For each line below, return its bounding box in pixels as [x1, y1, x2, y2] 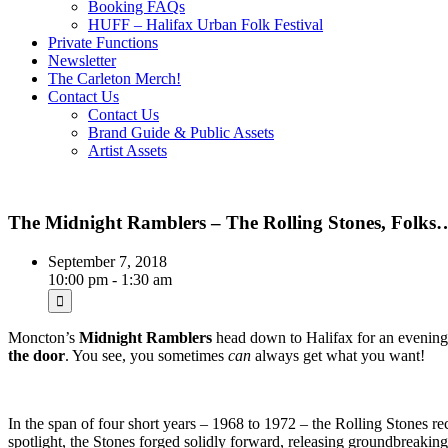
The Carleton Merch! [48, 69, 181, 87]
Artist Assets [88, 141, 167, 159]
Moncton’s [8, 329, 79, 347]
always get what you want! [251, 347, 425, 365]
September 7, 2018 [48, 253, 167, 271]
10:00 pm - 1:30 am [48, 271, 172, 289]
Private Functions [48, 33, 158, 51]
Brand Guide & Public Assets [88, 123, 274, 141]
